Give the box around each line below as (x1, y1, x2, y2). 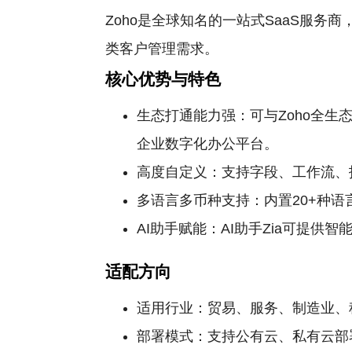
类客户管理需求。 (105, 41, 219, 57)
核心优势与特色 (105, 70, 222, 88)
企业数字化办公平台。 (137, 136, 279, 152)
